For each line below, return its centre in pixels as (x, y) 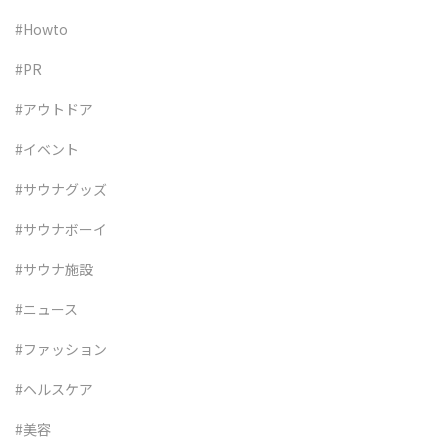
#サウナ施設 (54, 269)
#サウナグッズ (61, 189)
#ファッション (61, 349)
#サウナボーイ (61, 229)
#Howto (41, 29)
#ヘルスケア (54, 389)
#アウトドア (54, 109)
